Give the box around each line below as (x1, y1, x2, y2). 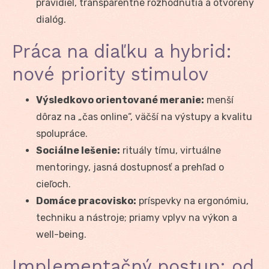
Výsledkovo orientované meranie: (36, 94, 204, 106)
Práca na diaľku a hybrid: (12, 40, 232, 62)
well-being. (36, 228, 86, 240)
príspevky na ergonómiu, (136, 195, 249, 207)
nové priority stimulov (12, 63, 208, 85)
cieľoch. (36, 178, 71, 190)
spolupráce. (36, 127, 88, 139)
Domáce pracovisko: (36, 195, 136, 207)
